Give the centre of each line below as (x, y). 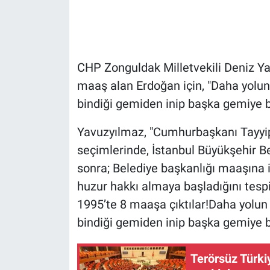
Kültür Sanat (62, 213)
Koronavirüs (62, 182)
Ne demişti (59, 243)
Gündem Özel (65, 28)
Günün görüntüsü (75, 59)
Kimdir (49, 151)
